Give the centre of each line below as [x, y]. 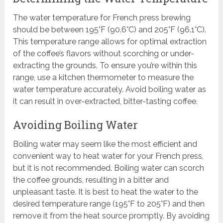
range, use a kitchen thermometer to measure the [104, 78]
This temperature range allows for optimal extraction [110, 42]
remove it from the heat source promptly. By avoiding [111, 216]
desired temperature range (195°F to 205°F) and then [109, 204]
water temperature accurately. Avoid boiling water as [110, 90]
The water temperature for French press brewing [102, 18]
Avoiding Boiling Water [76, 125]
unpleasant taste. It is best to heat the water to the [106, 192]
